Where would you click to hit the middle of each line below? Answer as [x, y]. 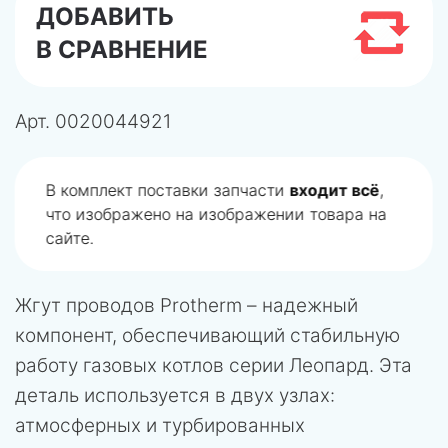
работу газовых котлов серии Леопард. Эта [213, 365]
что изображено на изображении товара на [216, 213]
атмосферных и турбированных [160, 425]
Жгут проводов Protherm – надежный [186, 305]
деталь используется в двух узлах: [175, 395]
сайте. [70, 237]
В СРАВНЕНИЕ [122, 49]
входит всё [335, 189]
